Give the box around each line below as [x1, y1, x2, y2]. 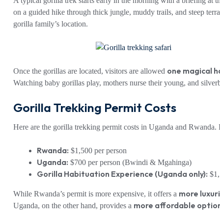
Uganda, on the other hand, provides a [13, 201, 134, 210]
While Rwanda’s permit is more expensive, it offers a [13, 189, 179, 198]
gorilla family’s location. [13, 20, 88, 28]
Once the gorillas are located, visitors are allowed [13, 67, 167, 76]
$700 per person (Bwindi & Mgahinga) [68, 158, 192, 166]
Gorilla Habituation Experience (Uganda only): [37, 168, 208, 179]
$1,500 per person [69, 146, 127, 155]
